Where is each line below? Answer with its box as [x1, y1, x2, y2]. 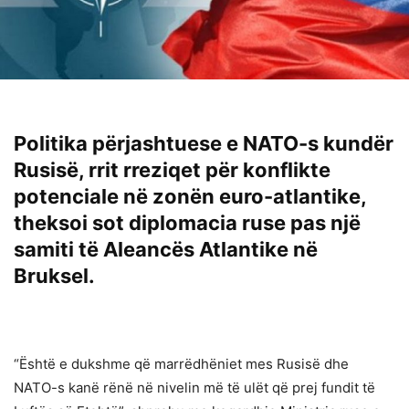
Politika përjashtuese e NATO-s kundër [14, 131, 393, 156]
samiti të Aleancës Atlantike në [14, 237, 318, 262]
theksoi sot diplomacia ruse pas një [14, 211, 361, 236]
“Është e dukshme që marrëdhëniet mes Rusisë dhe [14, 355, 349, 373]
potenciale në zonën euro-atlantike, [14, 184, 366, 209]
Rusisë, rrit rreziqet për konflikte [14, 158, 330, 183]
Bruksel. [14, 264, 95, 288]
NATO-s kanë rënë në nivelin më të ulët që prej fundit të [14, 379, 375, 397]
